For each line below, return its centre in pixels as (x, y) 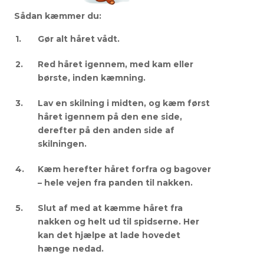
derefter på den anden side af (106, 130)
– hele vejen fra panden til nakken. (115, 182)
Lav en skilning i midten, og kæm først (123, 103)
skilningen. (62, 143)
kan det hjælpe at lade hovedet (109, 235)
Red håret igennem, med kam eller (115, 64)
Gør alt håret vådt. (78, 39)
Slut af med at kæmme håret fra (110, 208)
